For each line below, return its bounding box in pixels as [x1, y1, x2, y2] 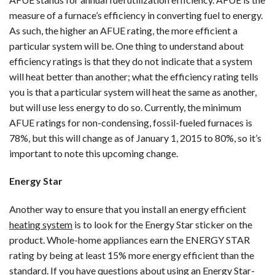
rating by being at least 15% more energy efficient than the [9, 249, 254, 261]
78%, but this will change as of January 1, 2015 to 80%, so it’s [9, 131, 261, 144]
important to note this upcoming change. [9, 147, 178, 159]
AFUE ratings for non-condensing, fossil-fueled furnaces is [9, 116, 252, 128]
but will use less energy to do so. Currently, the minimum [9, 101, 241, 113]
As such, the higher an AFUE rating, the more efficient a [9, 24, 238, 36]
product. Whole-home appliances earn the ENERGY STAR [9, 234, 250, 246]
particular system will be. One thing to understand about [9, 39, 244, 52]
